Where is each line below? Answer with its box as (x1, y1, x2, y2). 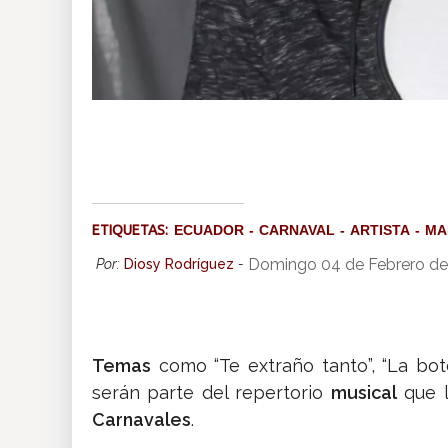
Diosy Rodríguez (124, 256, 234, 273)
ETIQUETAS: (92, 222, 174, 239)
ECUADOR (174, 222, 244, 239)
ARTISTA (350, 222, 410, 239)
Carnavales (92, 409, 191, 431)
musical (330, 382, 397, 404)
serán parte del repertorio (92, 382, 331, 404)
